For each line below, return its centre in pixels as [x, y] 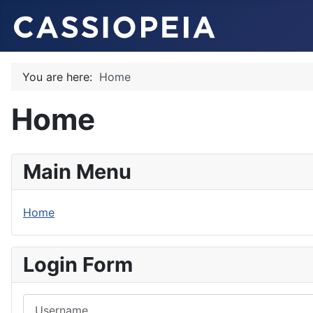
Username [49, 302]
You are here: [61, 77]
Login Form [78, 264]
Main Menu [77, 172]
